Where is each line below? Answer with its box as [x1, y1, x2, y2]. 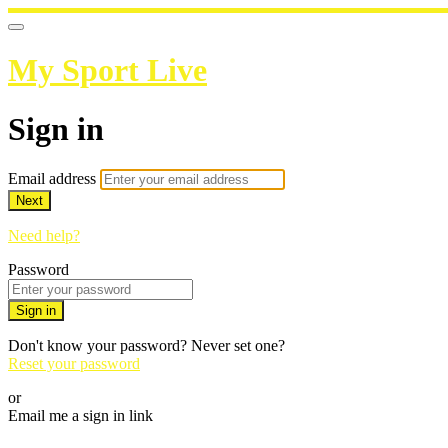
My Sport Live [8, 52, 207, 89]
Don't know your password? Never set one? [8, 337, 285, 355]
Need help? [8, 227, 80, 245]
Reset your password [8, 355, 140, 373]
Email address [8, 170, 100, 188]
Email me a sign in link [8, 407, 153, 425]
